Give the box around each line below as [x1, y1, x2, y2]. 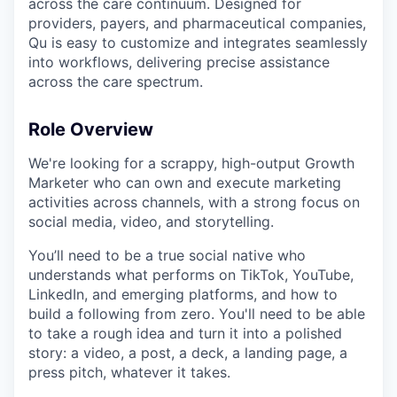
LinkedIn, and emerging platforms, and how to [28, 285, 338, 304]
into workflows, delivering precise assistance [28, 53, 330, 72]
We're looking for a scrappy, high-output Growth [28, 154, 354, 173]
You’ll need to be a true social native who [28, 246, 306, 265]
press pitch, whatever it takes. [28, 363, 230, 382]
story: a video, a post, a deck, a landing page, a [28, 344, 347, 362]
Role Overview [28, 119, 153, 141]
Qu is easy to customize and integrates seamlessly [28, 34, 368, 52]
